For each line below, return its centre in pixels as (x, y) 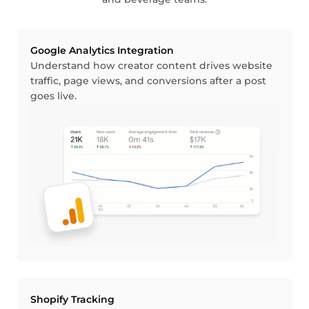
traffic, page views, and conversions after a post (148, 80)
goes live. (53, 96)
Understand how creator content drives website (151, 65)
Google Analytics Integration (102, 50)
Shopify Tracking (72, 299)
